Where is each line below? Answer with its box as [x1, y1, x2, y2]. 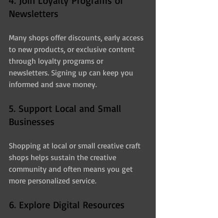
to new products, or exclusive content [9, 44, 137, 54]
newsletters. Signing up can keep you [9, 68, 135, 78]
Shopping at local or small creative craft [9, 141, 143, 151]
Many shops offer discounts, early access [9, 33, 145, 43]
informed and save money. [9, 79, 97, 90]
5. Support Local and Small [9, 102, 124, 115]
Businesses [9, 115, 54, 128]
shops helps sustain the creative [9, 152, 118, 163]
